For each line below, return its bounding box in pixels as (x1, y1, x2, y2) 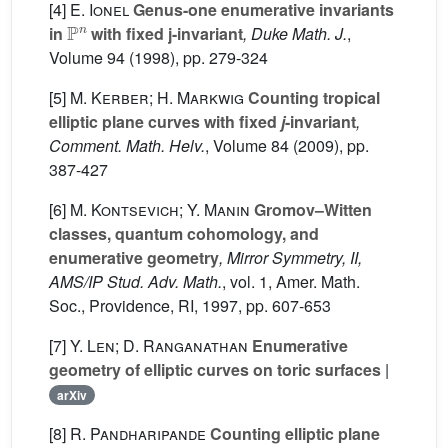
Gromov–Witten (250, 198, 372, 221)
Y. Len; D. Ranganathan (70, 334, 248, 357)
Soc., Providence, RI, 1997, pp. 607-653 (49, 294, 331, 317)
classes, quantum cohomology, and (49, 222, 319, 245)
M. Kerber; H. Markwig (70, 86, 244, 109)
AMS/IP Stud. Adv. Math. (49, 270, 222, 293)
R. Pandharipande (70, 422, 206, 445)
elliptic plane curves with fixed (49, 110, 281, 133)
